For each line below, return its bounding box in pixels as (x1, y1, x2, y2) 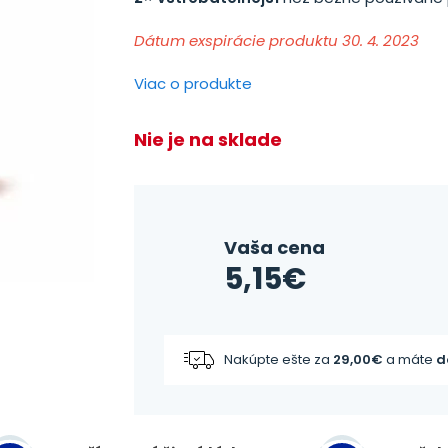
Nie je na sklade (134, 127, 283, 152)
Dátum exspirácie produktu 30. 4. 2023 (134, 30, 420, 51)
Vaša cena (223, 235, 325, 260)
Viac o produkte (134, 73, 253, 94)
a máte (383, 350, 437, 369)
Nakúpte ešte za (224, 350, 334, 369)
